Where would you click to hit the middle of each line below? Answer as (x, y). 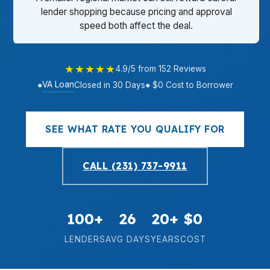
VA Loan (58, 84)
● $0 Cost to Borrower (189, 85)
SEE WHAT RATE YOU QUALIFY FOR (135, 129)
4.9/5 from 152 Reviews (161, 69)
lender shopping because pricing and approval (136, 12)
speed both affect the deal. (136, 26)
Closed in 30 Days (109, 85)
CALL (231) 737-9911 (135, 166)
